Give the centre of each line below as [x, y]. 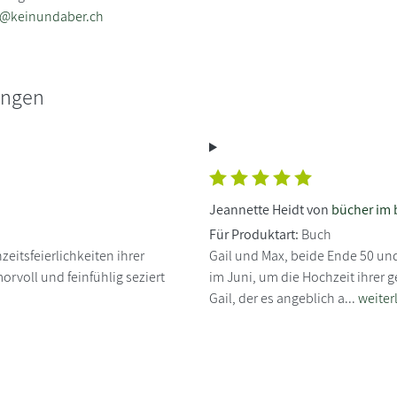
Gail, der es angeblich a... [284, 298]
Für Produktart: [254, 234]
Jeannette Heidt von [270, 209]
